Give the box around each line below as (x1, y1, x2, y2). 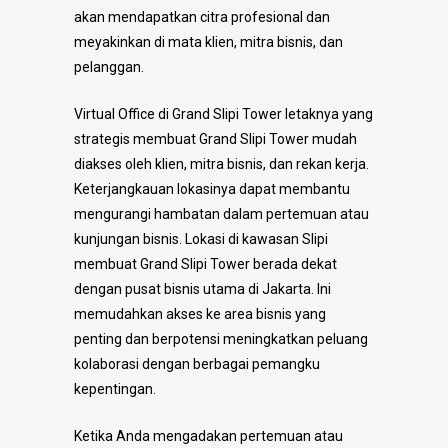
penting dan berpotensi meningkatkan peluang (74, 330, 368, 347)
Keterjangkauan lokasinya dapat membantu (74, 180, 350, 197)
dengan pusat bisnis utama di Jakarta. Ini (74, 280, 331, 297)
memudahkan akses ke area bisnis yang (74, 305, 326, 322)
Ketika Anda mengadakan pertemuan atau (74, 427, 343, 444)
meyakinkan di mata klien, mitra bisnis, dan (74, 33, 343, 50)
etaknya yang (288, 105, 373, 122)
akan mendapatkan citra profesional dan (74, 8, 330, 25)
